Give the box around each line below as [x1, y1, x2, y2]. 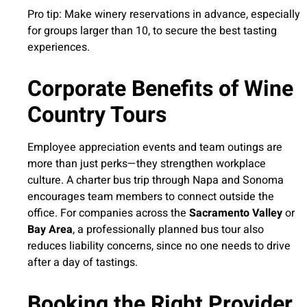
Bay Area [27, 221, 73, 238]
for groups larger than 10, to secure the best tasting [27, 23, 277, 40]
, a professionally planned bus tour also [73, 221, 264, 238]
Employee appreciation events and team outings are [27, 139, 282, 156]
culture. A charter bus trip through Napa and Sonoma [27, 172, 284, 189]
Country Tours [27, 99, 167, 132]
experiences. [27, 39, 90, 56]
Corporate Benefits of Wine [27, 73, 293, 106]
